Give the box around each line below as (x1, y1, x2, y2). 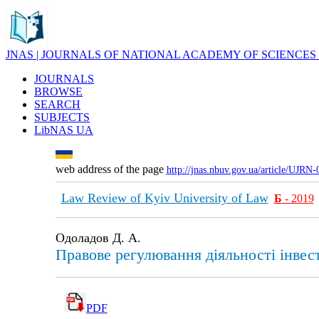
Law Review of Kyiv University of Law (61, 191, 268, 205)
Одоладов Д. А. (55, 231, 141, 245)
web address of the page (55, 163, 167, 175)
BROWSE (34, 85, 83, 98)
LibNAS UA (34, 124, 93, 136)
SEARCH (34, 98, 80, 110)
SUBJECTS (34, 111, 90, 123)
